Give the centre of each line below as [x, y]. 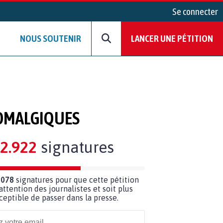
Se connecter [195, 11]
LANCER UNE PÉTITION [172, 39]
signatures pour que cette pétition [76, 179]
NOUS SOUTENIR [51, 39]
